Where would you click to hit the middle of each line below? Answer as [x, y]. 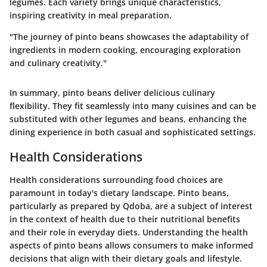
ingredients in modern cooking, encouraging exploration [125, 50]
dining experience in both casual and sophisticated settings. [133, 132]
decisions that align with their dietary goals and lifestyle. [126, 258]
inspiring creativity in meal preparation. [91, 15]
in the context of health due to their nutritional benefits [125, 219]
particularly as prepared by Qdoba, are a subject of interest [131, 206]
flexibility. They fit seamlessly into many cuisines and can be [133, 106]
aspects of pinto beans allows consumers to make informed [131, 245]
